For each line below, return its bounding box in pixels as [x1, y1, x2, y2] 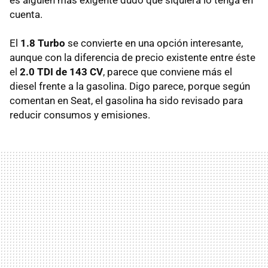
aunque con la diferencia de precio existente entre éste [10, 51, 255, 63]
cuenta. [10, 8, 42, 20]
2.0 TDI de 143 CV [20, 65, 103, 78]
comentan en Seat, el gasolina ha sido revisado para [10, 94, 243, 106]
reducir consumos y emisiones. [10, 108, 150, 121]
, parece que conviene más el [103, 65, 232, 78]
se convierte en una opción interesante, [65, 36, 243, 49]
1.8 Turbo [20, 36, 65, 49]
